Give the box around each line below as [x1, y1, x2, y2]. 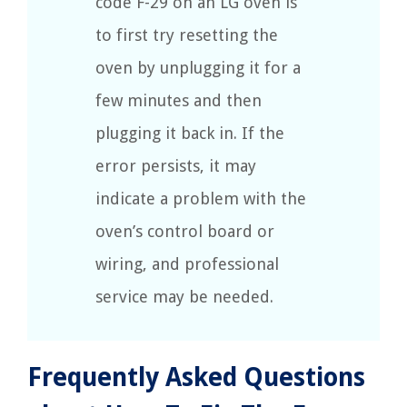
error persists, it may [95, 156, 256, 176]
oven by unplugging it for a [95, 58, 301, 78]
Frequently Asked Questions [27, 362, 365, 393]
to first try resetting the [95, 25, 278, 45]
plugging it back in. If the [95, 124, 284, 144]
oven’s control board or [95, 222, 274, 242]
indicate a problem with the [95, 189, 306, 209]
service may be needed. [95, 287, 273, 307]
